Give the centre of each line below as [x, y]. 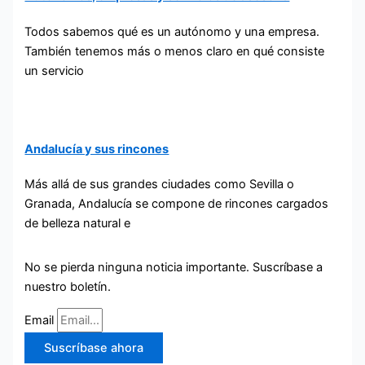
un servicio [55, 70]
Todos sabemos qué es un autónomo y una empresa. [172, 31]
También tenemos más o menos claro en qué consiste [175, 51]
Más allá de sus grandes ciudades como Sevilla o [160, 185]
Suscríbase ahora [94, 348]
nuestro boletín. [68, 286]
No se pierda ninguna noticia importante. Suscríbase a [174, 267]
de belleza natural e [78, 224]
